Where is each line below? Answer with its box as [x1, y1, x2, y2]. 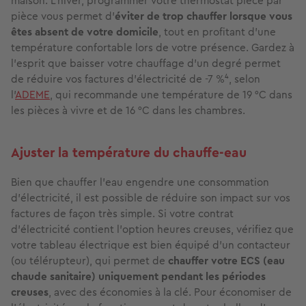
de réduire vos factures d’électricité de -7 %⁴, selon [11, 71, 260, 87]
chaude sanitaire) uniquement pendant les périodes [11, 268, 266, 285]
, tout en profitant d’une [158, 24, 276, 40]
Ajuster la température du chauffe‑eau [11, 143, 247, 163]
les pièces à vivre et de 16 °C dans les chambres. [11, 102, 245, 119]
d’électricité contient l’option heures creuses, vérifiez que [11, 221, 294, 238]
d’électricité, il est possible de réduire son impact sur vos [11, 190, 290, 206]
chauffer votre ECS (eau [168, 253, 285, 269]
